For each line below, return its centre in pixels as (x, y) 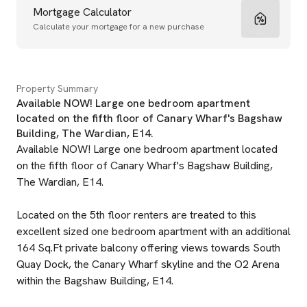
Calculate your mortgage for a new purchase (119, 27)
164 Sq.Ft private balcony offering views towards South (148, 248)
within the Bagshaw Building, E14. (95, 281)
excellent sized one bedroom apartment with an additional (153, 231)
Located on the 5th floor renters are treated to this (136, 215)
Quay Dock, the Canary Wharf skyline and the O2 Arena (148, 264)
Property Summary (57, 88)
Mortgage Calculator (82, 12)
